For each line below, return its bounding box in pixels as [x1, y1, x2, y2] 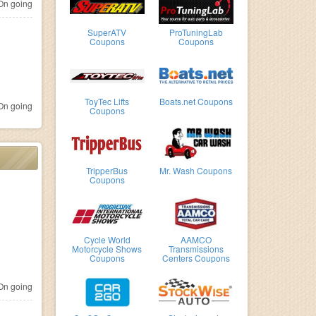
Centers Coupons [162, 252, 230, 264]
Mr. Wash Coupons [159, 164, 233, 176]
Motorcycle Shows [72, 243, 142, 255]
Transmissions [168, 243, 224, 255]
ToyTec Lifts [85, 95, 130, 107]
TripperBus [86, 164, 128, 176]
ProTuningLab [169, 26, 223, 38]
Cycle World [83, 233, 130, 245]
